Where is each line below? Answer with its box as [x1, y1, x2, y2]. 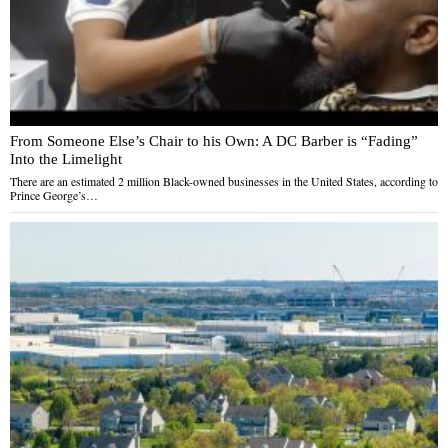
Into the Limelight [10, 150, 122, 168]
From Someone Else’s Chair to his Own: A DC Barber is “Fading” [10, 132, 418, 150]
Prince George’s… [10, 187, 98, 204]
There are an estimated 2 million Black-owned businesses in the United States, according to [10, 173, 438, 190]
